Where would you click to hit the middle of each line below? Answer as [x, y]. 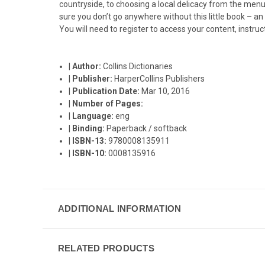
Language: [94, 116]
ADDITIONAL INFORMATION [119, 209]
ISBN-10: [91, 153]
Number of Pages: [108, 104]
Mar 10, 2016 [166, 91]
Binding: [90, 128]
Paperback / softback [147, 128]
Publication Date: [107, 91]
